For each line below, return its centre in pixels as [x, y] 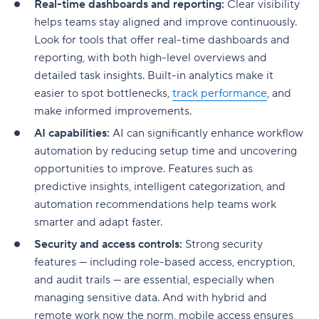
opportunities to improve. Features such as [143, 168]
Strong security [223, 244]
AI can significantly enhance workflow [208, 133]
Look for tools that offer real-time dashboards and [162, 40]
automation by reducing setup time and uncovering [166, 151]
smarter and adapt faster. [100, 222]
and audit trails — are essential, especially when [154, 279]
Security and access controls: [108, 244]
